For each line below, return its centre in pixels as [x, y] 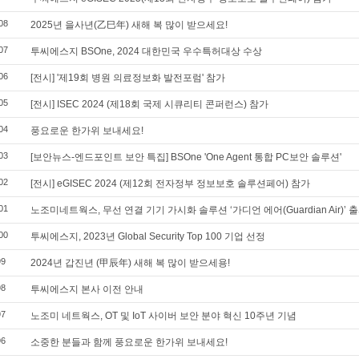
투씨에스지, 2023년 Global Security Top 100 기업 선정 [148, 236]
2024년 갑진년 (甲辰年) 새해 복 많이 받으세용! [130, 263]
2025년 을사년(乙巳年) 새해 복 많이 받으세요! [129, 25]
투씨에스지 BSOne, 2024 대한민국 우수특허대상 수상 [146, 51]
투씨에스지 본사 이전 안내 [87, 289]
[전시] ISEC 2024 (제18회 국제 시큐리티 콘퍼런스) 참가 [149, 104]
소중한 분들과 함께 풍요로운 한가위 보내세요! [129, 342]
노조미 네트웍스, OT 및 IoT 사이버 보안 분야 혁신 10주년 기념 [163, 316]
